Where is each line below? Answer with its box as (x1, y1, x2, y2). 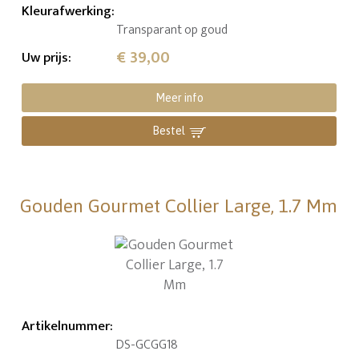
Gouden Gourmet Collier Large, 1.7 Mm (20, 196, 338, 217)
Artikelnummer (22, 315, 111, 338)
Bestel (152, 124, 186, 138)
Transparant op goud (116, 19, 228, 42)
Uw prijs (22, 46, 69, 70)
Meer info (155, 91, 204, 105)
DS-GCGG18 (116, 334, 179, 357)
